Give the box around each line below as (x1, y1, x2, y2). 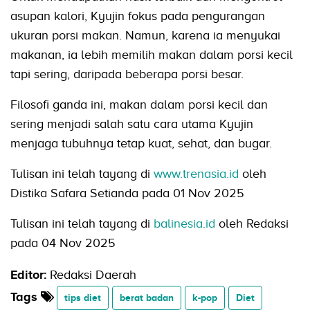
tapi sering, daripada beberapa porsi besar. (10, 67, 244, 82)
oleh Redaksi (215, 217, 289, 231)
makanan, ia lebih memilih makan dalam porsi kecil (10, 48, 293, 62)
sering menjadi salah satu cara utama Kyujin (10, 117, 253, 131)
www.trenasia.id (154, 167, 239, 181)
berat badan (120, 292, 174, 304)
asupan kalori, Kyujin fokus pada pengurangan (10, 9, 265, 24)
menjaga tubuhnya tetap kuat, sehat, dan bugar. (10, 136, 272, 151)
